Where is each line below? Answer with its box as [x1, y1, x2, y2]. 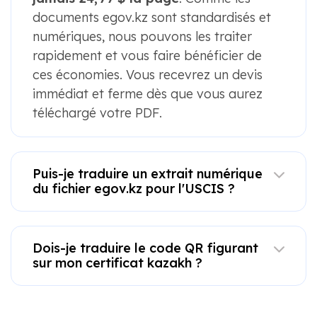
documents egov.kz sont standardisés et [32, 9, 271, 26]
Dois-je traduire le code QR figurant [32, 240, 258, 257]
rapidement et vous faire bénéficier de [32, 47, 262, 64]
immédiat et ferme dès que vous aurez [32, 86, 263, 103]
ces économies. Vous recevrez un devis [32, 67, 263, 83]
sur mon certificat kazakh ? [32, 255, 202, 272]
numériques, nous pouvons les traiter [32, 28, 252, 45]
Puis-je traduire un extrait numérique [32, 166, 263, 183]
